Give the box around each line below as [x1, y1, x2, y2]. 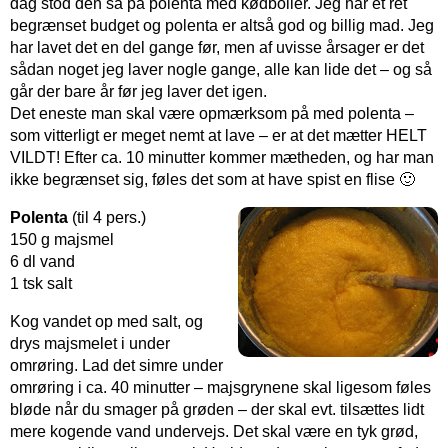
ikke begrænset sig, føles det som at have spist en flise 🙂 [10, 170, 415, 188]
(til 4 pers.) [72, 208, 146, 226]
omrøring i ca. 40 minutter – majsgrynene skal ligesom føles [10, 378, 431, 396]
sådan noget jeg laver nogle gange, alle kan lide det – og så [10, 60, 432, 78]
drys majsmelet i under [10, 334, 170, 352]
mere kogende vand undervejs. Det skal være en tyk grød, [10, 422, 418, 440]
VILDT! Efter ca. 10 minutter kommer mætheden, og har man [10, 148, 434, 166]
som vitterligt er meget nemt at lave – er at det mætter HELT [10, 126, 427, 144]
